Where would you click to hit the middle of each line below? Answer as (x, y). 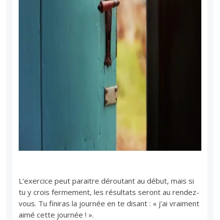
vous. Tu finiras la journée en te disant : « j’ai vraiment (109, 203)
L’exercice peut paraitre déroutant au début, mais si (107, 180)
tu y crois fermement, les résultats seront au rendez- (109, 192)
